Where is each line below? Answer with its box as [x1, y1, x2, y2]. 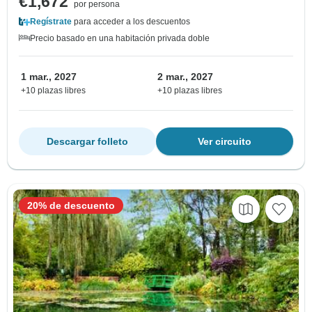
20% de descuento [27, 200, 115, 212]
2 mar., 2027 [157, 71, 213, 83]
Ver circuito [198, 136, 251, 148]
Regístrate [30, 17, 72, 27]
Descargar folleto [47, 136, 128, 148]
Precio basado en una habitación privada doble [30, 33, 210, 44]
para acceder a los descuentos [72, 17, 190, 27]
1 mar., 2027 [21, 71, 77, 83]
